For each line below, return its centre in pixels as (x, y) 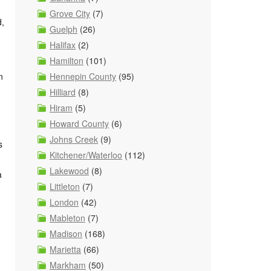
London (64, 202)
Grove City (70, 13)
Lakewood (69, 171)
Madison (66, 233)
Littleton (65, 186)
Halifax (63, 45)
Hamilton (67, 60)
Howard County (79, 123)
